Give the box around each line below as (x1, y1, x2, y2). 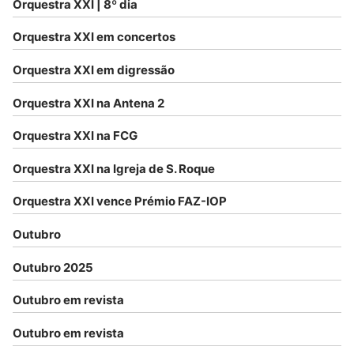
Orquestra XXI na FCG (13, 128, 137, 144)
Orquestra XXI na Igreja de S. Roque (13, 160, 215, 176)
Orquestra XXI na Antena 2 (13, 95, 164, 111)
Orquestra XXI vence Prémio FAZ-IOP (13, 194, 227, 209)
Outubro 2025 (13, 259, 93, 275)
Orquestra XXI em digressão (13, 62, 175, 77)
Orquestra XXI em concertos (13, 29, 175, 45)
